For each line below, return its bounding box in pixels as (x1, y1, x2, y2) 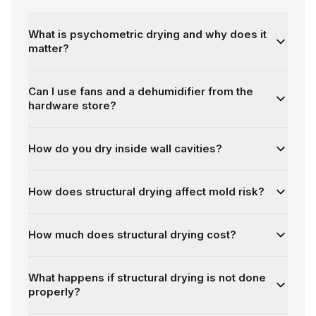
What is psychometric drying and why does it (28, 28, 267, 41)
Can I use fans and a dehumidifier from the (28, 85, 253, 98)
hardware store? (28, 99, 116, 112)
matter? (28, 42, 69, 55)
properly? (28, 285, 80, 298)
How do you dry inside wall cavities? (28, 142, 222, 155)
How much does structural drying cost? (28, 228, 236, 241)
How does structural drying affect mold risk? (28, 185, 265, 198)
